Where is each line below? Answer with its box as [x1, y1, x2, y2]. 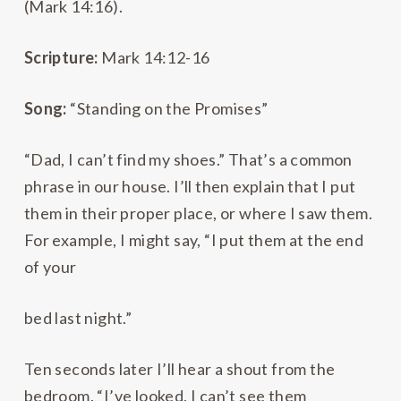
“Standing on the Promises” [70, 98, 269, 119]
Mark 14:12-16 [101, 47, 210, 68]
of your [23, 257, 77, 277]
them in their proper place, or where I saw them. [23, 203, 373, 224]
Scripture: [23, 47, 102, 68]
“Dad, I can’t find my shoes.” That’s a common [23, 149, 353, 170]
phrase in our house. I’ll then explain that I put [23, 176, 356, 197]
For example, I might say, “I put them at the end [23, 230, 364, 251]
